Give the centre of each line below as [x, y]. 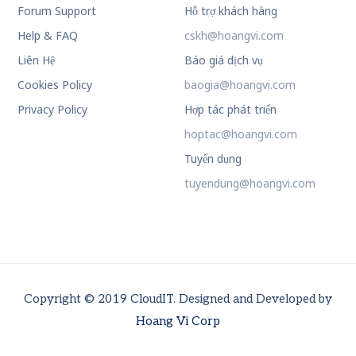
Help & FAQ [48, 36]
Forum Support [57, 11]
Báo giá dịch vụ [223, 60]
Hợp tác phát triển [230, 110]
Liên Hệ [37, 60]
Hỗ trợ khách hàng [230, 11]
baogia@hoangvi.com [240, 85]
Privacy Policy [53, 110]
